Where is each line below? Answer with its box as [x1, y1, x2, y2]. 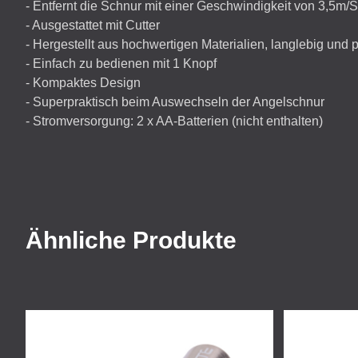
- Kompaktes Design [26, 76, 141, 89]
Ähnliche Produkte [26, 227, 237, 253]
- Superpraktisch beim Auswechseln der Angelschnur [26, 95, 324, 109]
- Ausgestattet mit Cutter [26, 18, 160, 32]
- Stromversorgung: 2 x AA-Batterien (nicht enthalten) [26, 114, 323, 128]
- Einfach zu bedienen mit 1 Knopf [26, 57, 217, 70]
